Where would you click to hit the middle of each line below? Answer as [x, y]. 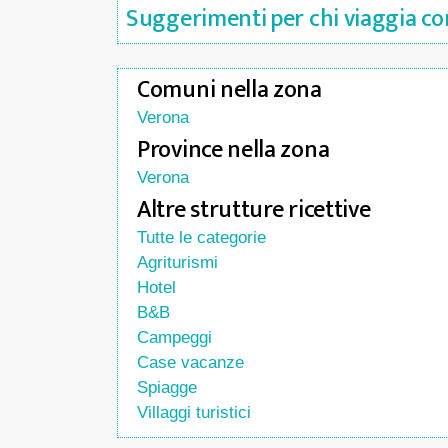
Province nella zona [233, 150]
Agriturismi [177, 262]
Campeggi [174, 337]
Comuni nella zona [229, 90]
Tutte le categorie [201, 237]
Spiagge [167, 387]
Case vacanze [190, 362]
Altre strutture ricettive [254, 210]
